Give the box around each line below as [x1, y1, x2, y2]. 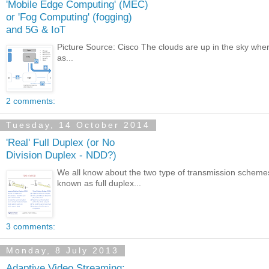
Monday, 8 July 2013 [6, 246, 119, 256]
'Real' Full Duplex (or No [6, 136, 115, 149]
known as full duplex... [57, 178, 142, 188]
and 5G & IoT [6, 23, 65, 36]
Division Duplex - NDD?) [6, 149, 116, 162]
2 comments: [6, 95, 55, 106]
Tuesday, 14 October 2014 [6, 120, 150, 130]
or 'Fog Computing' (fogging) [6, 11, 132, 23]
